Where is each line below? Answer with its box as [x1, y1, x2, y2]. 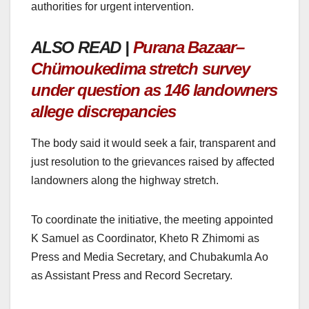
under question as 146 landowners [31, 80, 277, 99]
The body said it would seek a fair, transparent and [31, 137, 276, 150]
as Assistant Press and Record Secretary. [31, 270, 232, 282]
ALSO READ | [31, 37, 133, 57]
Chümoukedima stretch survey [31, 59, 250, 78]
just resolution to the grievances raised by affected [31, 156, 275, 168]
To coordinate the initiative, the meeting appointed [31, 214, 273, 226]
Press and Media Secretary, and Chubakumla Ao [31, 251, 268, 263]
